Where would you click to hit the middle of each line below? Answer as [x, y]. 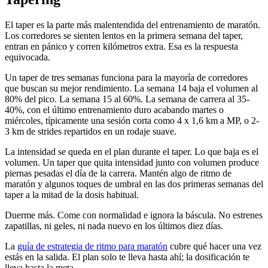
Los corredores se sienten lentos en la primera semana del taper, [124, 36]
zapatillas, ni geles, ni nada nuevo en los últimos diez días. [114, 226]
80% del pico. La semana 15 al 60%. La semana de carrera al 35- [127, 99]
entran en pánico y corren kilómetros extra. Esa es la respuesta [121, 47]
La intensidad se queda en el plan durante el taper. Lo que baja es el [132, 152]
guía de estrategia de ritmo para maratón [92, 246]
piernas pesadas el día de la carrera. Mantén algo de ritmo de [118, 173]
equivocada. [28, 57]
